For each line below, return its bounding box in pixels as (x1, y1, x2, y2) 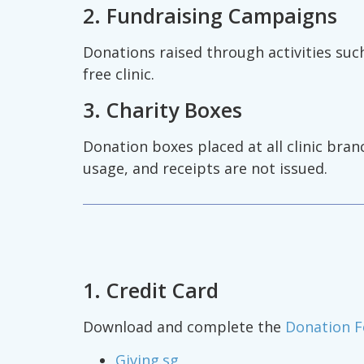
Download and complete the (83, 317, 285, 337)
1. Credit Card (83, 276, 219, 305)
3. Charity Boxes (83, 96, 242, 124)
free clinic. (83, 63, 154, 84)
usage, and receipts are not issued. (83, 158, 327, 179)
